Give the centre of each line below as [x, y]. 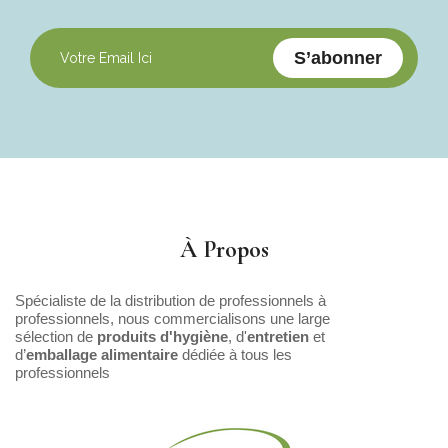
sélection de [56, 336]
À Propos [224, 249]
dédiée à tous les [235, 354]
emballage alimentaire [102, 354]
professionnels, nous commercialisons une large [172, 318]
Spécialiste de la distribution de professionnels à [170, 300]
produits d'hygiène [162, 336]
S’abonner [338, 58]
